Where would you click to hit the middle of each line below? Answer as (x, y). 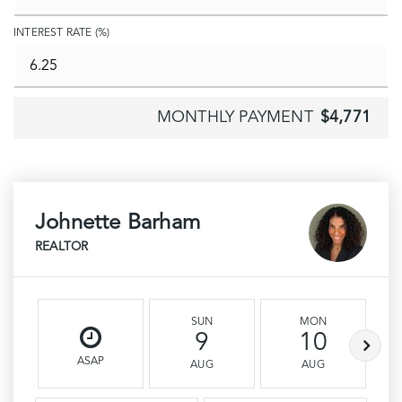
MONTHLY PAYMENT (235, 118)
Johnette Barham (118, 223)
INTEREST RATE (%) (62, 33)
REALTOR (62, 247)
